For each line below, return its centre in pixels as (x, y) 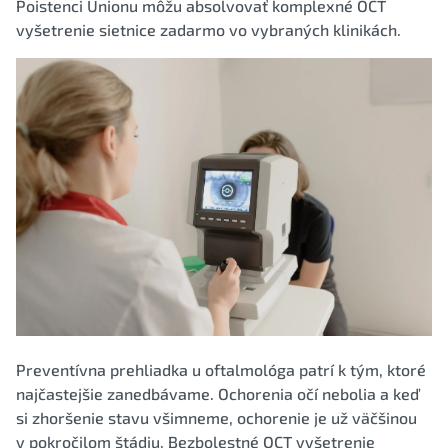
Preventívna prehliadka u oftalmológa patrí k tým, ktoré (221, 369)
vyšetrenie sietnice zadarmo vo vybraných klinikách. (208, 29)
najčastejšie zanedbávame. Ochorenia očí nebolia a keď (217, 393)
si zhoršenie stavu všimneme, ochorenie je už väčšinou (216, 417)
